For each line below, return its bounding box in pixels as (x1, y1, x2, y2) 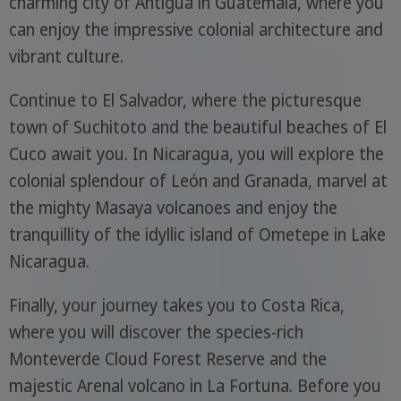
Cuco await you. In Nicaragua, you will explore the (8, 142, 384, 166)
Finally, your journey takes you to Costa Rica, (8, 294, 345, 318)
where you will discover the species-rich (8, 320, 303, 345)
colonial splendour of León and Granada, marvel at (8, 169, 388, 193)
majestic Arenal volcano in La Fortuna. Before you (8, 374, 381, 398)
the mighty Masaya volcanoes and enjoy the (8, 196, 337, 220)
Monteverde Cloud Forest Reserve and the (8, 347, 327, 371)
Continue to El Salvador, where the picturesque (8, 89, 362, 113)
